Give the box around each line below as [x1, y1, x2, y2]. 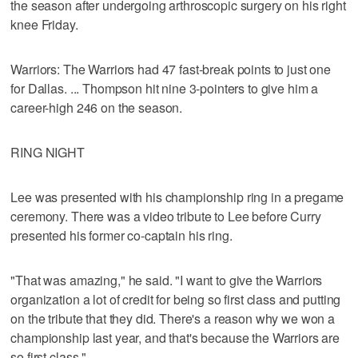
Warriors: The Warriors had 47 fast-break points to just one [10, 59, 332, 78]
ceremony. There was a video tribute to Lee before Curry [10, 206, 321, 225]
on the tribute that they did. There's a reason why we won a [10, 308, 336, 328]
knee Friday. [10, 14, 78, 34]
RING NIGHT [10, 142, 85, 161]
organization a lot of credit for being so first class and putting [10, 289, 341, 308]
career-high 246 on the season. [10, 97, 183, 117]
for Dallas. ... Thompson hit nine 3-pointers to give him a [10, 78, 319, 97]
